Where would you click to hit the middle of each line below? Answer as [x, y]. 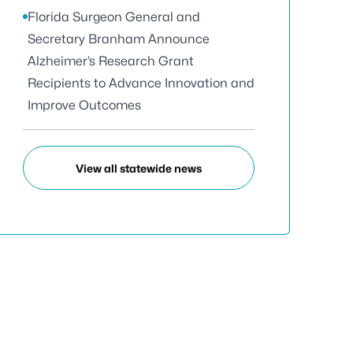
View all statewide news [139, 168]
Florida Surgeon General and [114, 17]
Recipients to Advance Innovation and [141, 83]
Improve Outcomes [84, 105]
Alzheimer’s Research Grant [111, 61]
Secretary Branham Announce [119, 39]
